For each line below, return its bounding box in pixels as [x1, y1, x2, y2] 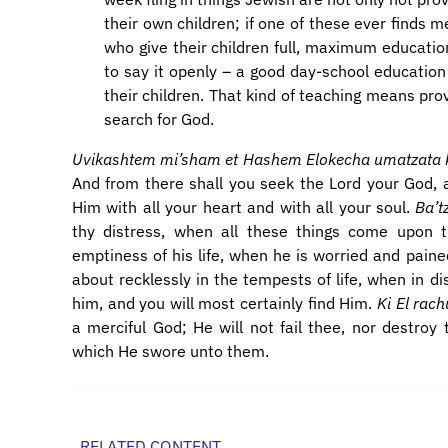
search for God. [104, 109, 214, 129]
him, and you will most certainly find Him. [72, 293, 377, 313]
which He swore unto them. [72, 341, 269, 361]
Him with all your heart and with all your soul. [72, 197, 416, 217]
